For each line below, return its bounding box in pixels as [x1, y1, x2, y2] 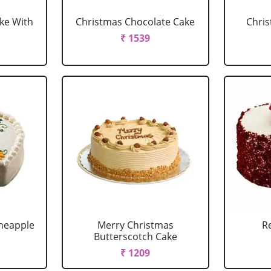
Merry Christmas [97, 218, 174, 232]
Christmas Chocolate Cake [76, 15, 195, 28]
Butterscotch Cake [93, 230, 177, 243]
